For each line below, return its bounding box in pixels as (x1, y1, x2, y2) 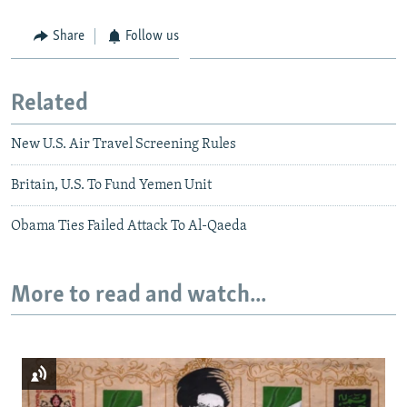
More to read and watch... (11, 283, 266, 308)
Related (11, 92, 88, 117)
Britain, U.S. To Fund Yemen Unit (11, 177, 212, 193)
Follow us (125, 28, 179, 44)
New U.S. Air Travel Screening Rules (11, 136, 236, 152)
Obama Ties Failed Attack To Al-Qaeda (11, 218, 247, 233)
